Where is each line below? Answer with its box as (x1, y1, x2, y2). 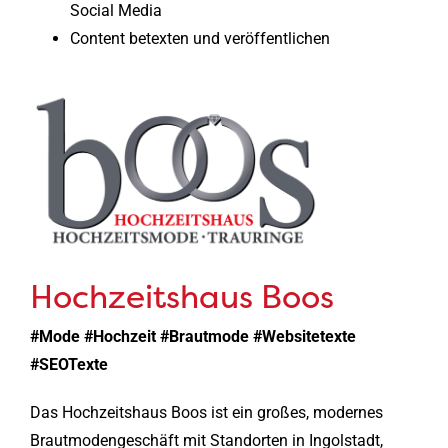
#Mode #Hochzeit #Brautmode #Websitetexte (29, 327, 356, 347)
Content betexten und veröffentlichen (69, 29, 330, 49)
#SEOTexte (29, 355, 108, 375)
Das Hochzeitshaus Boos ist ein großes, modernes (29, 403, 383, 423)
